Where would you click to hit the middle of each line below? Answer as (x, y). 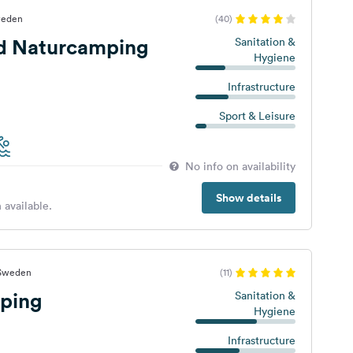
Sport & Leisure (257, 116)
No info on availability (240, 166)
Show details (248, 198)
